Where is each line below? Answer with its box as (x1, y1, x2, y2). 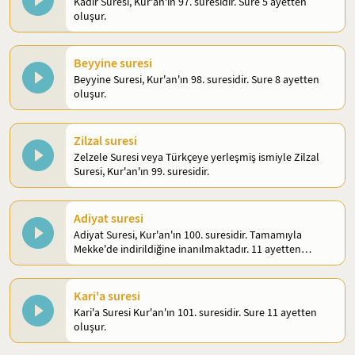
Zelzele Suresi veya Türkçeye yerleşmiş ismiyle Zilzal (74, 150, 319, 164)
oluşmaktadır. (74, 256, 139, 270)
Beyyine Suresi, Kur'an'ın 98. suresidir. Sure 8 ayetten (74, 72, 319, 86)
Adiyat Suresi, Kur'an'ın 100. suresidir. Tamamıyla (74, 227, 302, 242)
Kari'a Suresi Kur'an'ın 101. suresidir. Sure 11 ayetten (74, 305, 317, 319)
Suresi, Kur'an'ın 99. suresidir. (74, 164, 209, 178)
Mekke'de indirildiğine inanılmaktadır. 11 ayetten (74, 242, 301, 256)
